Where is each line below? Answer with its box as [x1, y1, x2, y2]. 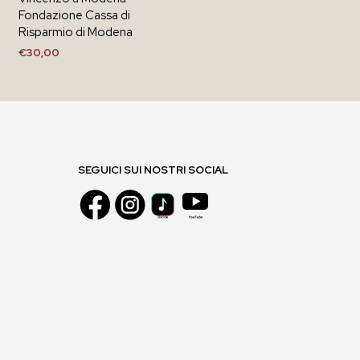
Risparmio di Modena [18, 23, 133, 40]
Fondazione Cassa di [18, 6, 130, 23]
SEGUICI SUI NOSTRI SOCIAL [78, 162, 228, 177]
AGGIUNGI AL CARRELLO [18, 67, 151, 82]
